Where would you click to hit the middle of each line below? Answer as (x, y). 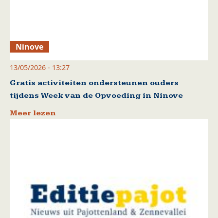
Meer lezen (33, 113)
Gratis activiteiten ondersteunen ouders (94, 83)
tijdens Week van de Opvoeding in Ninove (96, 95)
